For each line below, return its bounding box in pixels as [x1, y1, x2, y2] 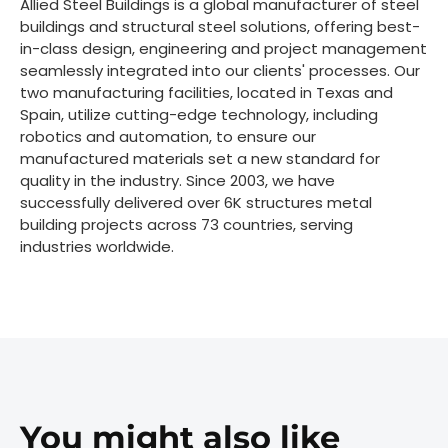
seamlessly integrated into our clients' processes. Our [20, 59, 420, 81]
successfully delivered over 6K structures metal [20, 191, 372, 213]
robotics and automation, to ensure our [20, 125, 316, 147]
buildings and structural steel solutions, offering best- [20, 15, 420, 37]
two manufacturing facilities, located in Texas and [20, 81, 393, 103]
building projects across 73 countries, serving [20, 213, 353, 235]
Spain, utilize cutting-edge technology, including [20, 103, 378, 125]
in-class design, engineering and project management [20, 37, 427, 59]
